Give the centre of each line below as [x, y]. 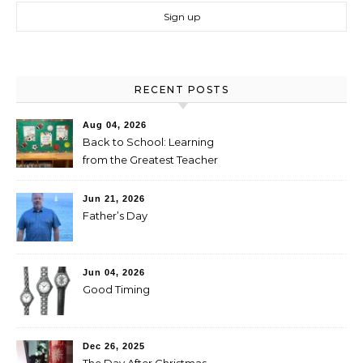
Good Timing [116, 289]
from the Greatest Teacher [150, 159]
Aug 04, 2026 [115, 124]
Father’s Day [115, 215]
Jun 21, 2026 [114, 198]
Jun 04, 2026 [114, 272]
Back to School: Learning [148, 141]
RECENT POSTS [181, 89]
